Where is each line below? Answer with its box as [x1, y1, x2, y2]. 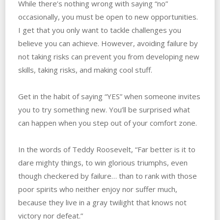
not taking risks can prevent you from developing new [18, 51, 199, 61]
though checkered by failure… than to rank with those [18, 170, 197, 181]
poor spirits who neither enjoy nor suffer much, [18, 184, 177, 194]
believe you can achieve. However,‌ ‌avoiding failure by [18, 38, 198, 48]
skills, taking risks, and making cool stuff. [18, 64, 152, 75]
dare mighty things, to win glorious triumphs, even [18, 157, 188, 167]
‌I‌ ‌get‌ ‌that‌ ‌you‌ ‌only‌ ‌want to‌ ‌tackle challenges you [18, 25, 181, 35]
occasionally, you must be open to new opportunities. [18, 11, 198, 22]
